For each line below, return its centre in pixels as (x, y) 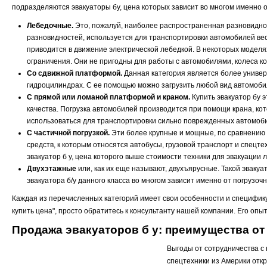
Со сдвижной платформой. (74, 73)
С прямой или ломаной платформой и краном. (108, 97)
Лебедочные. (50, 26)
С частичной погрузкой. (68, 133)
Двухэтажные (52, 169)
